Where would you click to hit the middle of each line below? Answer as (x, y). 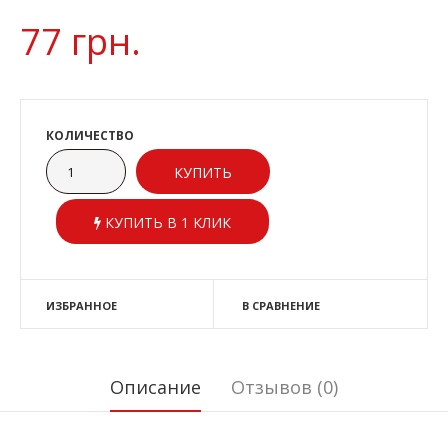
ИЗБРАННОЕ (81, 305)
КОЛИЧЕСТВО (90, 135)
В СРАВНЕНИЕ (280, 305)
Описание (155, 387)
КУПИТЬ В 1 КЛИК (166, 222)
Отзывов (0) (284, 387)
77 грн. (80, 41)
